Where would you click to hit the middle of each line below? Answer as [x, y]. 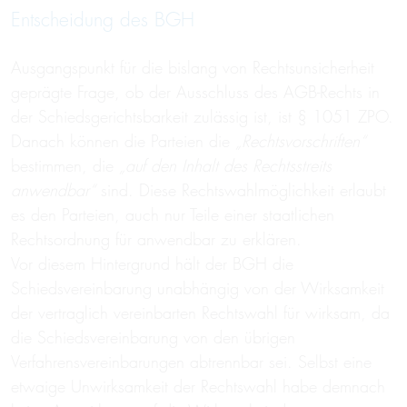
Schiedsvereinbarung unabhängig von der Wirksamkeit [198, 288]
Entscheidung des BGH [103, 20]
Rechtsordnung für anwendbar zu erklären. [156, 239]
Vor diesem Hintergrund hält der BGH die [152, 264]
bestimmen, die [65, 166]
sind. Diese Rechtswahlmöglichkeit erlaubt [241, 190]
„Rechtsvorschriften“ [301, 141]
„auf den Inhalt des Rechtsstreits [225, 166]
